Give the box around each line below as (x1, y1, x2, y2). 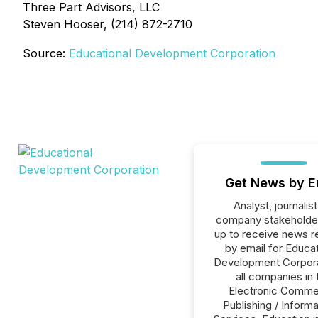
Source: (23, 46, 69, 60)
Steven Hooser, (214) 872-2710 (23, 17, 192, 31)
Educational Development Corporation (69, 46, 275, 60)
